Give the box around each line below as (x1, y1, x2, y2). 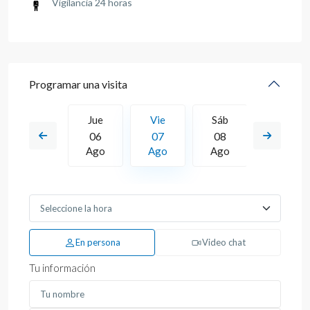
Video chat (201, 237, 246, 248)
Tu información (29, 262, 95, 275)
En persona (75, 237, 120, 248)
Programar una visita (29, 77, 127, 91)
